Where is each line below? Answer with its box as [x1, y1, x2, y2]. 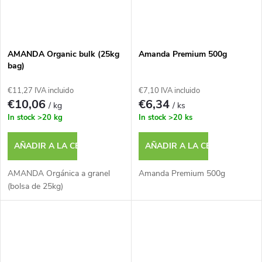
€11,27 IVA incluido [8, 85, 74, 96]
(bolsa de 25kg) [8, 181, 63, 192]
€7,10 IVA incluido [138, 85, 200, 96]
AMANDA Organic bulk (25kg [8, 49, 119, 60]
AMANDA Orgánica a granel [8, 168, 110, 180]
